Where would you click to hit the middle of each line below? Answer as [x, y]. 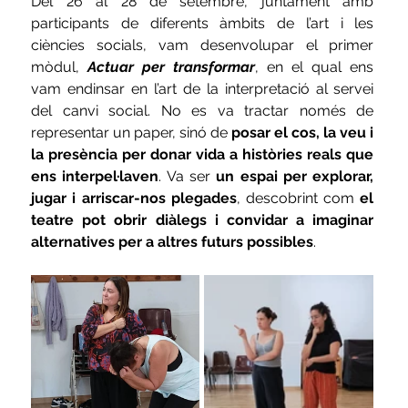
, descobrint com [298, 199]
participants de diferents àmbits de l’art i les [203, 24]
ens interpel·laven [95, 177]
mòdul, [60, 67]
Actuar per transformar [172, 67]
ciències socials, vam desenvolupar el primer [203, 46]
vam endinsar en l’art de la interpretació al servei [203, 89]
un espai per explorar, [295, 177]
